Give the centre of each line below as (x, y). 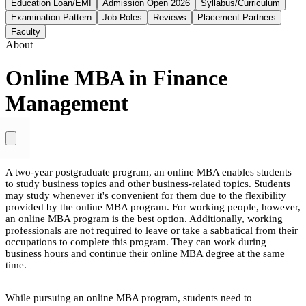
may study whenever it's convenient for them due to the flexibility (146, 195)
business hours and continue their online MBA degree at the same (145, 253)
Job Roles (122, 17)
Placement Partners (237, 17)
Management (67, 103)
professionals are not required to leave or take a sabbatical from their (152, 230)
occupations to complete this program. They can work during (136, 241)
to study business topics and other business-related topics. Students (148, 183)
